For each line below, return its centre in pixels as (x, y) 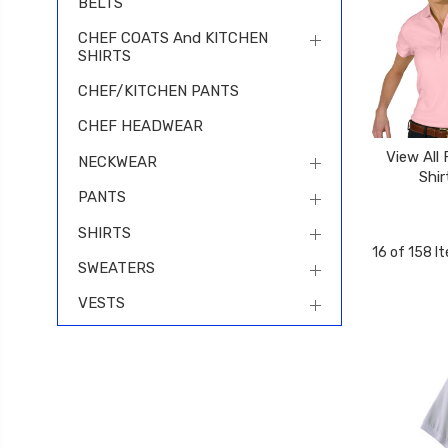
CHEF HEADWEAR (140, 126)
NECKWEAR (117, 161)
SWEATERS (116, 267)
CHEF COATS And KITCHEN (173, 37)
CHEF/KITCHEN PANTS (158, 91)
